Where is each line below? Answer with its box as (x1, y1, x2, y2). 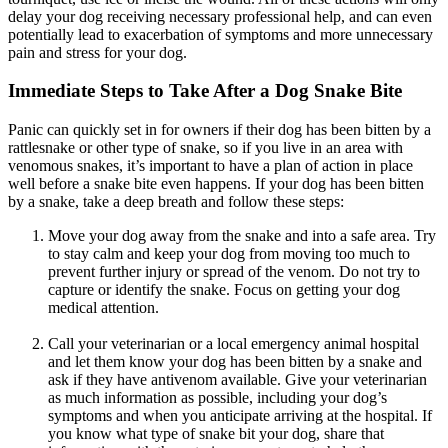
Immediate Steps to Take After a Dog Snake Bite (8, 80, 402, 102)
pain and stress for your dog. (8, 43, 191, 61)
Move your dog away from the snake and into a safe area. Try (48, 227, 436, 245)
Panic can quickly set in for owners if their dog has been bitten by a (8, 121, 431, 139)
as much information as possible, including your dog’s (48, 389, 387, 407)
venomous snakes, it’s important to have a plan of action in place (8, 157, 413, 175)
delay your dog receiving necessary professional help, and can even (8, 7, 432, 25)
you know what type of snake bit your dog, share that (48, 425, 384, 443)
